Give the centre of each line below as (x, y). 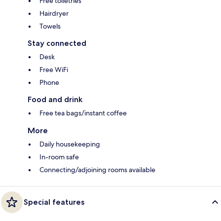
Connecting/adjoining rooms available (97, 169)
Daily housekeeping (70, 144)
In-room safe (59, 157)
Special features (54, 202)
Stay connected (57, 43)
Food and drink (55, 99)
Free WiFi (54, 69)
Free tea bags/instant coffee (83, 113)
